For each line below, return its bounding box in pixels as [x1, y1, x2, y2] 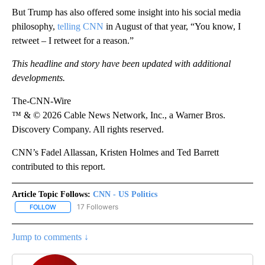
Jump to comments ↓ [12, 231, 89, 242]
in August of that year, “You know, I [104, 21, 241, 31]
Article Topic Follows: [12, 189, 91, 199]
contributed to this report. [12, 161, 105, 172]
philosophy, [12, 21, 57, 31]
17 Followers [77, 202, 118, 211]
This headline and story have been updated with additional [12, 58, 231, 69]
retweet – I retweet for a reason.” [12, 35, 134, 46]
